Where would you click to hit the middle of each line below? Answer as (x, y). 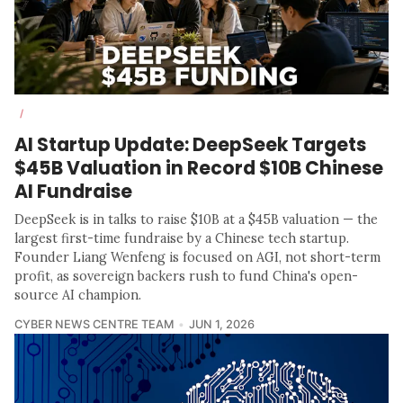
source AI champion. (78, 295)
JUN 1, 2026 (221, 324)
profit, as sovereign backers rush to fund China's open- (186, 276)
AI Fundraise (73, 191)
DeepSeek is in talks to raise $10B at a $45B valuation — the (196, 219)
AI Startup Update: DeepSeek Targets (190, 144)
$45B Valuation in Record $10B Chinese (199, 167)
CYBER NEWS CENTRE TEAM (94, 324)
